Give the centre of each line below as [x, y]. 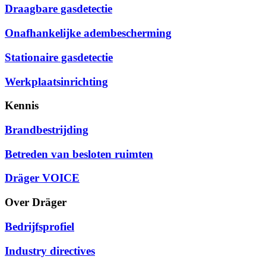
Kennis [22, 106]
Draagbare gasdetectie [58, 9]
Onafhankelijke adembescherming [88, 33]
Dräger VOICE [42, 178]
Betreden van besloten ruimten [79, 154]
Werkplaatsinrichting [56, 81]
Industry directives [50, 251]
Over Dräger [36, 202]
